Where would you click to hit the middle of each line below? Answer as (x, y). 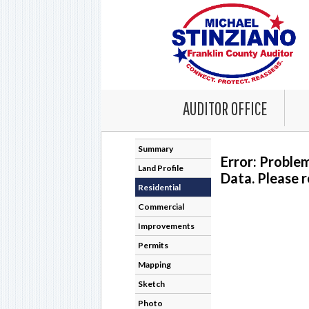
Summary (156, 149)
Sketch (151, 284)
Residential (159, 187)
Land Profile (161, 168)
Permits (153, 245)
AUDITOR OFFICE (225, 108)
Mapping (154, 265)
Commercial (161, 207)
